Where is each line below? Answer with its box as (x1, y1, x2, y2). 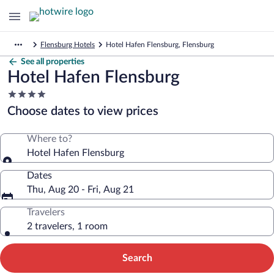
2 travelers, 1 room (27, 221, 108, 231)
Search (122, 253, 152, 263)
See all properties (21, 57, 84, 66)
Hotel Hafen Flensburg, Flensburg (106, 41, 214, 48)
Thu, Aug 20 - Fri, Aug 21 (27, 185, 134, 194)
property (7, 113, 44, 122)
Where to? (27, 134, 72, 144)
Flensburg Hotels (40, 41, 95, 48)
